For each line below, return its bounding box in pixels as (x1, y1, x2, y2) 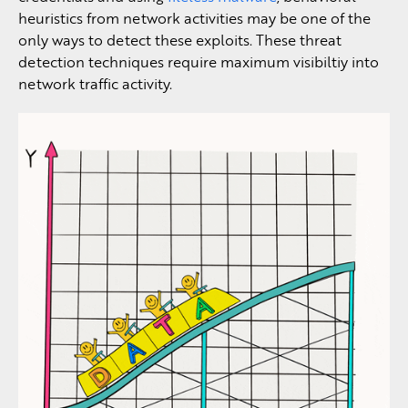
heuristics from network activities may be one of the (18, 7, 371, 28)
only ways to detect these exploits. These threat (18, 29, 342, 50)
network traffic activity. (18, 73, 172, 94)
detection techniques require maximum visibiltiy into (18, 51, 379, 72)
